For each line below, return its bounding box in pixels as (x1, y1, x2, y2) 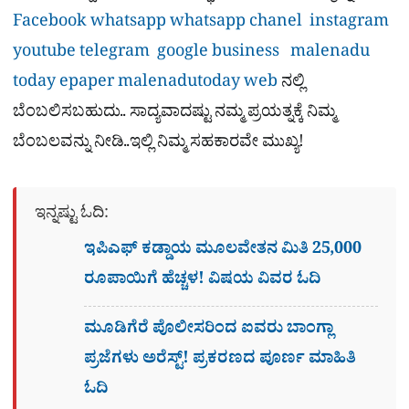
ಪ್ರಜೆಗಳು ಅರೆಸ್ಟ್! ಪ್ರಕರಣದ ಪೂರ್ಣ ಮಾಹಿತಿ (84, 347, 356, 374)
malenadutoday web (118, 70, 278, 98)
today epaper (13, 70, 114, 98)
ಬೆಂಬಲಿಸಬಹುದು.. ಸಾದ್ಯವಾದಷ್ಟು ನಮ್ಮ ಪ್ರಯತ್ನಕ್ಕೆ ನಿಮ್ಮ (13, 100, 336, 128)
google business (157, 40, 279, 68)
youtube (13, 40, 76, 68)
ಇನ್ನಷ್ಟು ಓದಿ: (35, 202, 109, 229)
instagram (309, 10, 389, 37)
